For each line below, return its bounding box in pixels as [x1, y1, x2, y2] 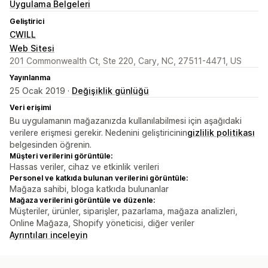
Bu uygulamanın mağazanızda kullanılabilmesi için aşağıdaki [10, 115, 242, 126]
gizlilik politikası [187, 127, 255, 138]
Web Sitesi [10, 43, 54, 54]
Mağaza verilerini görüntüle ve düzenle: [10, 196, 155, 205]
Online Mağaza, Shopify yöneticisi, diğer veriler [10, 218, 194, 229]
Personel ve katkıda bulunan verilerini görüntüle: [10, 173, 188, 183]
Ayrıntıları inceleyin [10, 230, 87, 240]
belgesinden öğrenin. [10, 139, 92, 150]
